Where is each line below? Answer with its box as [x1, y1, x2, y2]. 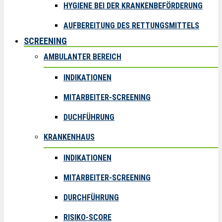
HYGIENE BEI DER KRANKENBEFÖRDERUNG [63, 1, 203, 10]
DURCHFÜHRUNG [63, 193, 119, 202]
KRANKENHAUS [44, 132, 95, 142]
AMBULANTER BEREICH [44, 52, 121, 61]
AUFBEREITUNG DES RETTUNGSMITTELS [63, 21, 199, 30]
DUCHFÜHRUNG [63, 112, 114, 122]
